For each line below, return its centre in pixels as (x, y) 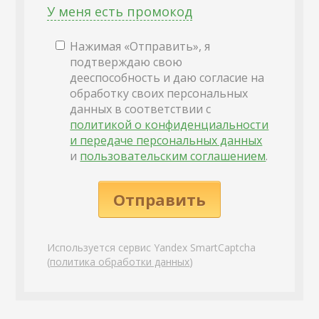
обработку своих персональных (159, 93)
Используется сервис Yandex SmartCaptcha (152, 247)
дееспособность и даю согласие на (167, 77)
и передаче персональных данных (166, 140)
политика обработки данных (120, 261)
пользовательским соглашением (173, 156)
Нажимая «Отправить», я (140, 46)
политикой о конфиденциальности (169, 124)
